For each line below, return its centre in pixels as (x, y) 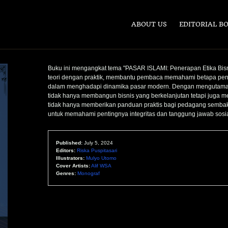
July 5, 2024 (99, 142)
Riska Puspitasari (97, 150)
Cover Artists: (73, 165)
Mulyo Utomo (102, 158)
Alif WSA (102, 165)
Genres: (66, 173)
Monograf (89, 173)
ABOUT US (149, 24)
